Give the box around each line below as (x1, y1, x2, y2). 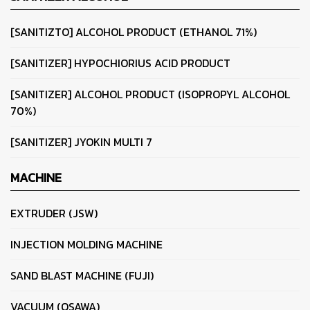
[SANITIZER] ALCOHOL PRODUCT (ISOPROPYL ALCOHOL (10, 85, 290, 102)
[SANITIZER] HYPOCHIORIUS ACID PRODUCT (10, 54, 230, 71)
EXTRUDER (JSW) (10, 204, 98, 221)
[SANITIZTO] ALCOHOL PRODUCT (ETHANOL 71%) (10, 23, 257, 40)
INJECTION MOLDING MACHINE (10, 235, 163, 253)
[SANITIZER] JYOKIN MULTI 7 (10, 133, 152, 150)
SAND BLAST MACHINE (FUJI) (10, 266, 154, 284)
